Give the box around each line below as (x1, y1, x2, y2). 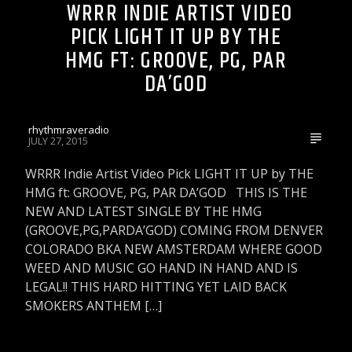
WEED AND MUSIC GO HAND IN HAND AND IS (25, 258, 299, 277)
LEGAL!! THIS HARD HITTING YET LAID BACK (25, 277, 288, 295)
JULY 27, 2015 (28, 133, 89, 148)
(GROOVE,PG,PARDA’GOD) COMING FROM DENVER (25, 221, 324, 239)
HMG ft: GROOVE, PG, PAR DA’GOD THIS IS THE (25, 183, 308, 201)
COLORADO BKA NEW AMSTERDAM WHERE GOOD (25, 240, 323, 258)
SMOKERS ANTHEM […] (25, 296, 163, 314)
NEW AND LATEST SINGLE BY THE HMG (25, 202, 262, 220)
